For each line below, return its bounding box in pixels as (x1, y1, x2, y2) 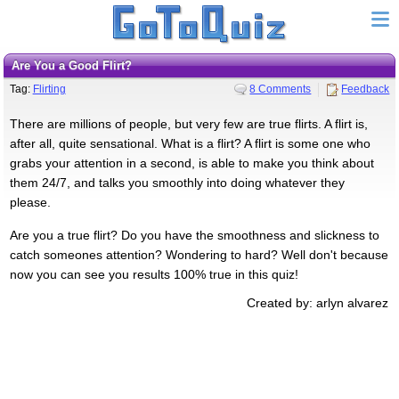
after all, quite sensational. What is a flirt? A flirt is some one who (9, 135, 370, 151)
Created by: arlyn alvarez (247, 295, 389, 310)
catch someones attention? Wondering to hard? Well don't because (9, 247, 388, 262)
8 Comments (249, 82, 312, 95)
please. (9, 194, 51, 209)
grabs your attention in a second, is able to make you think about (9, 155, 374, 170)
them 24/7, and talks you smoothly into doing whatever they (9, 175, 345, 190)
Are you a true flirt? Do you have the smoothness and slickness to (9, 227, 379, 242)
